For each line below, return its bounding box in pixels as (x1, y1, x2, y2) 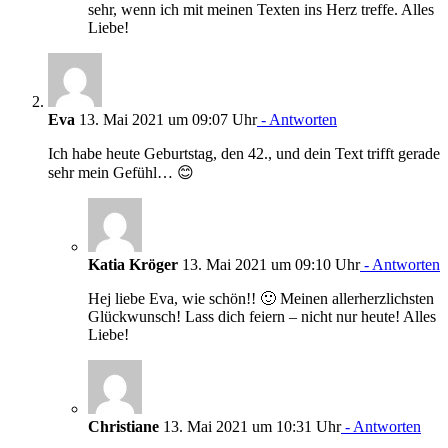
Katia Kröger (88, 255, 178, 273)
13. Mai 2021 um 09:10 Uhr (178, 255, 360, 273)
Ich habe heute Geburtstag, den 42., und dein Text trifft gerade (48, 144, 440, 162)
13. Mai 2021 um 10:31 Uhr (159, 417, 341, 435)
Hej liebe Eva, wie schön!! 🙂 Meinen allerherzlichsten (88, 289, 434, 307)
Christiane (88, 417, 159, 435)
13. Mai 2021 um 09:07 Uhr (75, 110, 257, 128)
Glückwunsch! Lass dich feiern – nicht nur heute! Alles (88, 307, 436, 325)
